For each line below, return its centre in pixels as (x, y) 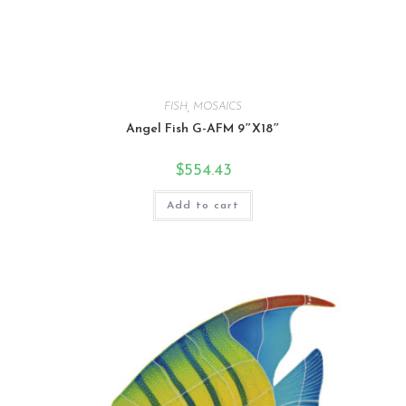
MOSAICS (217, 106)
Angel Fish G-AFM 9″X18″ (203, 129)
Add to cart (203, 205)
